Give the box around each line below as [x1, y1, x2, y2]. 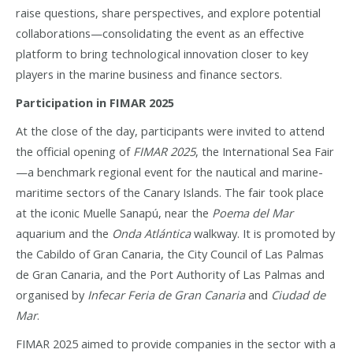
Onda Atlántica [112, 225, 191, 241]
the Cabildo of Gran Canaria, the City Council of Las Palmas [16, 245, 324, 262]
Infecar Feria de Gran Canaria [87, 286, 245, 303]
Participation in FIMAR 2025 [16, 94, 174, 110]
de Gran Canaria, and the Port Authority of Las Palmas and [16, 266, 325, 282]
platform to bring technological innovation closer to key [16, 45, 308, 61]
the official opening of [16, 143, 133, 159]
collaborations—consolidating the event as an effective [16, 24, 304, 41]
